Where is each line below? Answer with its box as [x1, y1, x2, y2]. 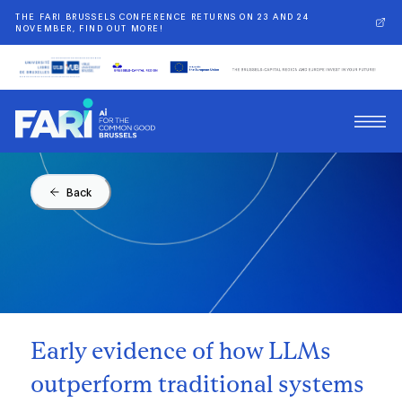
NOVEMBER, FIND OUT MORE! [15, 22, 164, 33]
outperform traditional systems [31, 370, 365, 399]
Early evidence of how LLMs [31, 336, 332, 366]
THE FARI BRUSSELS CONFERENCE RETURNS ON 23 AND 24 [15, 11, 310, 22]
